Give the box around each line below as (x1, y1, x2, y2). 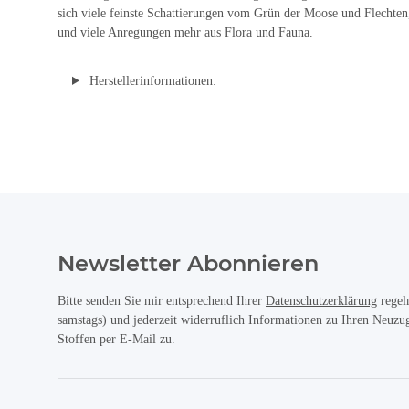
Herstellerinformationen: (85, 73, 216, 88)
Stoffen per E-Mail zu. (58, 331, 175, 346)
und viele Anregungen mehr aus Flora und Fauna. (58, 25, 313, 39)
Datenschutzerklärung (266, 293, 377, 308)
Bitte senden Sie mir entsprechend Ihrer (58, 293, 266, 308)
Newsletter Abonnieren (58, 249, 319, 277)
